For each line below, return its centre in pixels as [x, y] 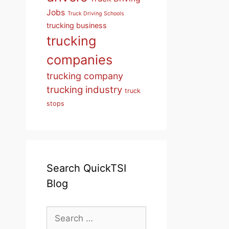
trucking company [85, 76]
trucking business [77, 25]
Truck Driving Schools [96, 14]
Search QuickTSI [86, 168]
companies [79, 60]
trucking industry [84, 90]
